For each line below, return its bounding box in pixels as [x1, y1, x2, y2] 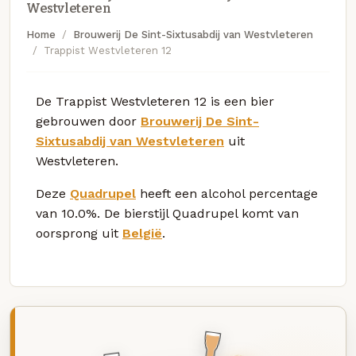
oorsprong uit [36, 225, 122, 241]
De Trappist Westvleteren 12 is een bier [36, 93, 274, 109]
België [122, 225, 162, 241]
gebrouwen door [36, 113, 141, 129]
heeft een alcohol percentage [136, 185, 318, 201]
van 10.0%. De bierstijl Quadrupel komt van [36, 205, 299, 221]
